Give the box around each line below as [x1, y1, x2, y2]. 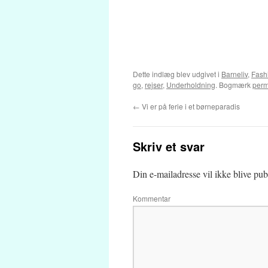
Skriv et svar [133, 138, 205, 155]
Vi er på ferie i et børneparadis [140, 101, 240, 111]
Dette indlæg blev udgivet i [133, 69, 221, 79]
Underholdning [166, 80, 215, 90]
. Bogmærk [215, 80, 252, 90]
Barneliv [221, 69, 248, 79]
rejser [145, 80, 163, 90]
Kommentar [133, 193, 170, 203]
